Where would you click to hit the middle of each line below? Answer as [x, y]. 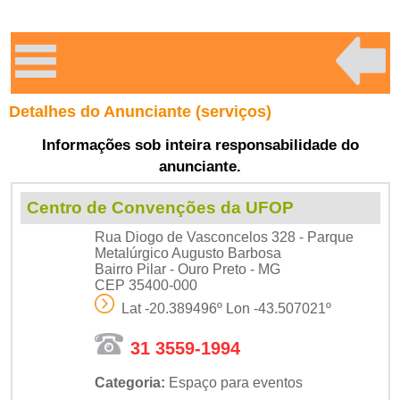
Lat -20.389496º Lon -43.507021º [222, 309]
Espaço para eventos [233, 382]
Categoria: [129, 382]
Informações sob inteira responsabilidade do [200, 145]
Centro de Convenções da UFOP [160, 207]
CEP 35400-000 [146, 285]
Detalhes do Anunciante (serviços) [140, 111]
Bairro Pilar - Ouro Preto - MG [187, 269]
